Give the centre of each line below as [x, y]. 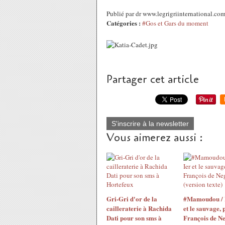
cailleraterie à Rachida [139, 208]
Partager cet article [153, 79]
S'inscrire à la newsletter [150, 124]
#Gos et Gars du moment [175, 23]
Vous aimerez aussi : [155, 138]
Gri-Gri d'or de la [132, 199]
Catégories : [124, 23]
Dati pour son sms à [134, 218]
